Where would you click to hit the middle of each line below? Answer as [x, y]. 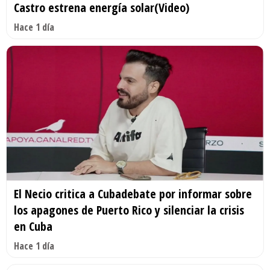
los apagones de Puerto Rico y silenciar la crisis [129, 210]
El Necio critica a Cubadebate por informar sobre [133, 194]
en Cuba [33, 227]
